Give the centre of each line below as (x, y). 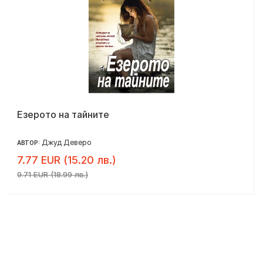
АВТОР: (29, 142)
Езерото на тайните (63, 114)
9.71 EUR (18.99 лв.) (53, 174)
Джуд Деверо (67, 142)
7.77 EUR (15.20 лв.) (67, 160)
